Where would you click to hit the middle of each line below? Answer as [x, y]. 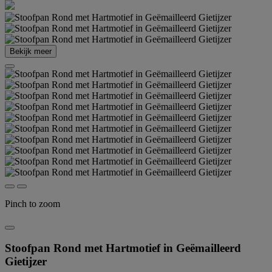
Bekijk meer [31, 51]
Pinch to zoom [32, 204]
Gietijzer [26, 261]
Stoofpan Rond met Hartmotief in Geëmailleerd [123, 248]
